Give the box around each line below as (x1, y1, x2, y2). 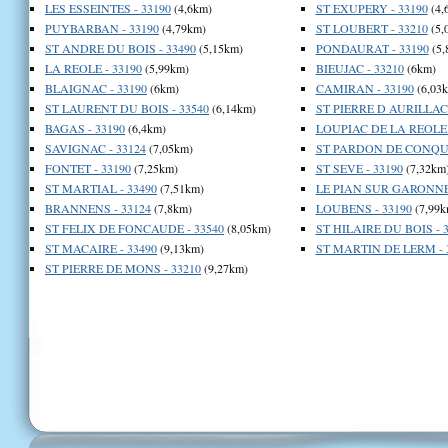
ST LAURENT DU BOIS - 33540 (45, 99, 209, 116)
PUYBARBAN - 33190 (45, 19, 159, 36)
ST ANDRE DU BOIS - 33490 (45, 39, 196, 56)
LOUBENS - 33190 (315, 199, 412, 216)
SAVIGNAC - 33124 (45, 139, 146, 156)
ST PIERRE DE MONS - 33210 (45, 259, 201, 276)
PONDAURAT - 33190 (315, 39, 429, 56)
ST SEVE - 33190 (315, 159, 403, 176)
